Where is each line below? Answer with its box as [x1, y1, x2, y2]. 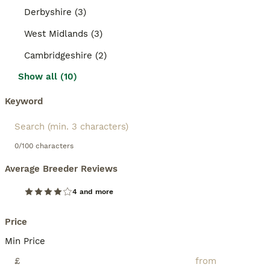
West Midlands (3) [24, 28, 102, 39]
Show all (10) [18, 71, 77, 82]
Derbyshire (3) [24, 7, 86, 17]
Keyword [5, 96, 43, 107]
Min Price [5, 236, 45, 246]
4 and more [72, 187, 113, 196]
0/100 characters [14, 142, 74, 150]
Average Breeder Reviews [5, 163, 118, 174]
